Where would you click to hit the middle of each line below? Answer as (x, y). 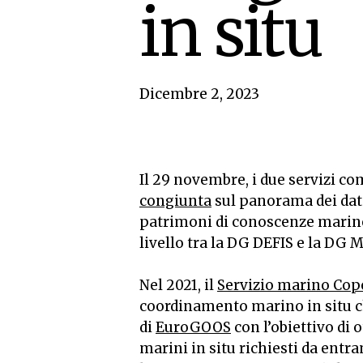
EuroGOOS (193, 327)
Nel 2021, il (178, 285)
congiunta (175, 201)
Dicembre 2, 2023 (199, 94)
